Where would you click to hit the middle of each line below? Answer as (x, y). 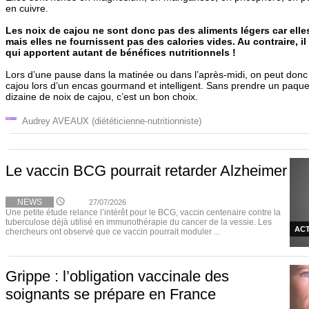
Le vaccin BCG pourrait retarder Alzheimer (146, 171)
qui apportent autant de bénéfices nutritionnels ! (121, 52)
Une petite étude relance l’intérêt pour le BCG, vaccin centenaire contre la (143, 212)
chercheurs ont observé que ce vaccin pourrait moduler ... (113, 232)
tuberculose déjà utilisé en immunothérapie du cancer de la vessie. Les (139, 222)
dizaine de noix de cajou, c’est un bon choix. (102, 97)
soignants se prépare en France (111, 294)
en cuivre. (27, 8)
